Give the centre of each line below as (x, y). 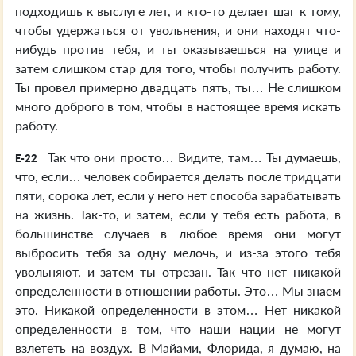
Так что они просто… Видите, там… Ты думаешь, (192, 157)
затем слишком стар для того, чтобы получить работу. (178, 68)
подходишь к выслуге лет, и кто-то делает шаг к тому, (178, 11)
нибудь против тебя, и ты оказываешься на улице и (178, 49)
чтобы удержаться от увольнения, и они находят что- (178, 30)
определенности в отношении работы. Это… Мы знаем (178, 290)
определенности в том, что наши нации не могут (178, 329)
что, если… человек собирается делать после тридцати (178, 176)
